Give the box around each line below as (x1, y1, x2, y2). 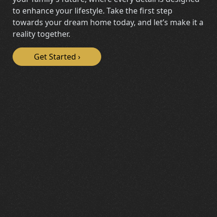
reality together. (13, 28, 71, 39)
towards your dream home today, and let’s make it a (13, 16, 204, 28)
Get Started (33, 51, 76, 62)
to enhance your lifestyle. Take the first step (13, 5, 173, 16)
